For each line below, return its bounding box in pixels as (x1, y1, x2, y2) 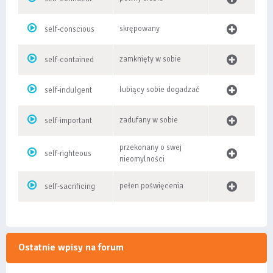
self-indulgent (44, 85, 92, 95)
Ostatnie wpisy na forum (18, 241, 124, 253)
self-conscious (44, 24, 94, 34)
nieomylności (119, 154, 165, 164)
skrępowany (119, 24, 160, 34)
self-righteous (44, 149, 91, 158)
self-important (44, 116, 92, 126)
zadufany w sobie (119, 115, 178, 125)
